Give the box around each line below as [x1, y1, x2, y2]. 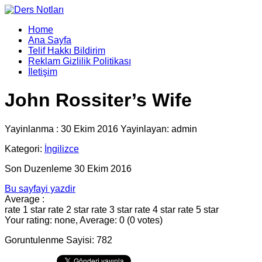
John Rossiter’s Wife [5, 89, 192, 111]
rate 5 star [178, 204, 219, 215]
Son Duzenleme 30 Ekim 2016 [5, 163, 132, 174]
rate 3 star [91, 204, 132, 215]
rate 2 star [48, 204, 89, 215]
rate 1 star [5, 204, 46, 215]
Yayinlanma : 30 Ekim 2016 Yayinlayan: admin [5, 123, 197, 134]
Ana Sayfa [28, 35, 71, 45]
